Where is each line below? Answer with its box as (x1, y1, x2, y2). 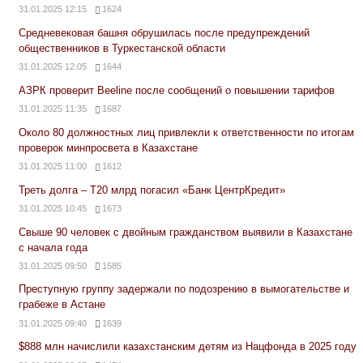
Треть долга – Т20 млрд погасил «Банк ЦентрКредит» (18, 183, 285, 196)
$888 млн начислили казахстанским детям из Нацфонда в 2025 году (18, 340, 357, 353)
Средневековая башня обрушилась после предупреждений (18, 26, 310, 39)
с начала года (18, 241, 88, 254)
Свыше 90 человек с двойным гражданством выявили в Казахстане (18, 225, 352, 238)
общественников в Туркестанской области (18, 41, 225, 54)
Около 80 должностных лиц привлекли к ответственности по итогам (18, 126, 354, 139)
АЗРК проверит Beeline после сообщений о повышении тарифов (18, 83, 335, 96)
